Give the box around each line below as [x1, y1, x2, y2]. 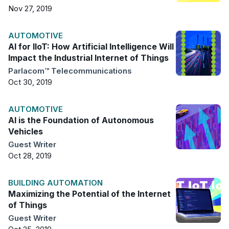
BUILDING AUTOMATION [8, 177, 103, 188]
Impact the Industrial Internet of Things [8, 52, 169, 63]
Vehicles [8, 126, 43, 136]
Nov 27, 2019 [8, 3, 52, 13]
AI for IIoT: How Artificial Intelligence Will [8, 41, 174, 52]
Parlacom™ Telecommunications [8, 65, 132, 76]
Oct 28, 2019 [8, 150, 52, 161]
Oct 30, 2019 [8, 77, 52, 87]
